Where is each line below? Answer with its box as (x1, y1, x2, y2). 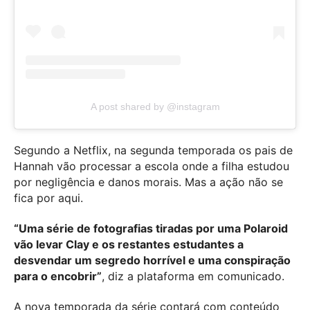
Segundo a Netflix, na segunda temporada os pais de (14, 143, 293, 158)
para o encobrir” (14, 269, 102, 284)
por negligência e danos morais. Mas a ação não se (14, 175, 283, 190)
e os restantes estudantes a (89, 237, 244, 252)
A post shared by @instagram (90, 101, 220, 113)
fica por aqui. (14, 191, 83, 206)
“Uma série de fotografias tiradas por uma (14, 221, 244, 236)
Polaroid (244, 221, 288, 236)
